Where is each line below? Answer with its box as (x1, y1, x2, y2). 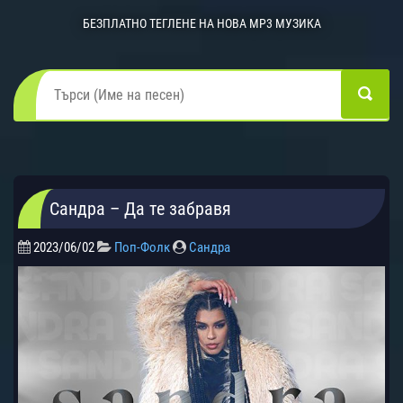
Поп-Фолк (114, 238, 170, 255)
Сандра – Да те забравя (49, 197, 231, 219)
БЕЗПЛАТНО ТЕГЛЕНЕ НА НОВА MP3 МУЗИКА (82, 15, 321, 31)
